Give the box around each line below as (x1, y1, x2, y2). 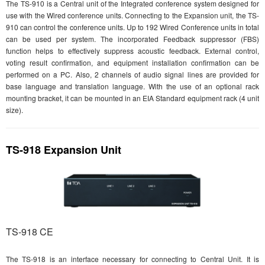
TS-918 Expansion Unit (6, 142, 121, 158)
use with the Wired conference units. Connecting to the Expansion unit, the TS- (6, 10, 259, 21)
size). (6, 105, 23, 115)
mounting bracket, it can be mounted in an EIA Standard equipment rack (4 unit (6, 93, 259, 104)
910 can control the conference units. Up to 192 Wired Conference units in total (6, 22, 259, 33)
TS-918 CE (6, 225, 53, 239)
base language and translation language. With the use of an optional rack (6, 81, 259, 92)
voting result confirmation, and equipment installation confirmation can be (6, 57, 259, 68)
